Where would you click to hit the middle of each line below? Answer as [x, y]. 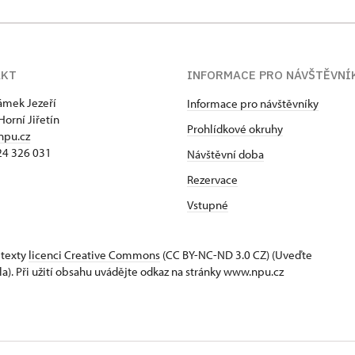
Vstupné [208, 205]
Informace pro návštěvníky [253, 103]
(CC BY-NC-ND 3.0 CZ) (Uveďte [236, 255]
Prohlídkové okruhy [235, 129]
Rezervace [212, 179]
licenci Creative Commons [94, 255]
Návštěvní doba [225, 154]
